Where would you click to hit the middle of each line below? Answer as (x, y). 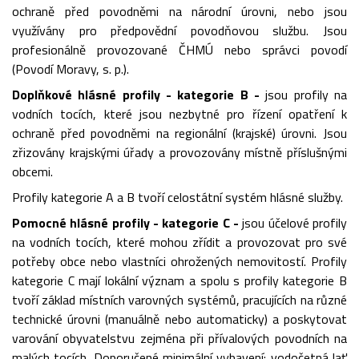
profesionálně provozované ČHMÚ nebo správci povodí (179, 50)
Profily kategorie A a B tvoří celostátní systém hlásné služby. (177, 197)
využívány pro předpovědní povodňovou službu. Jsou (179, 30)
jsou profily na (303, 95)
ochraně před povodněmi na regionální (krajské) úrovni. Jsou (179, 133)
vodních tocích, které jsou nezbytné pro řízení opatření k (179, 114)
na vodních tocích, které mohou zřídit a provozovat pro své (179, 242)
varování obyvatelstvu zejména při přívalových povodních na (179, 338)
